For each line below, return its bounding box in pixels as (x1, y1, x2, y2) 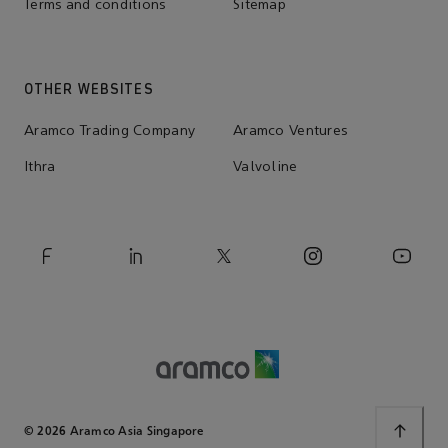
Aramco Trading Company (24, 124, 196, 140)
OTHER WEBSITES (24, 81, 154, 98)
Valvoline (233, 160, 298, 176)
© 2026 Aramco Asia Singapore (24, 423, 205, 438)
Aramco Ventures (233, 124, 348, 140)
